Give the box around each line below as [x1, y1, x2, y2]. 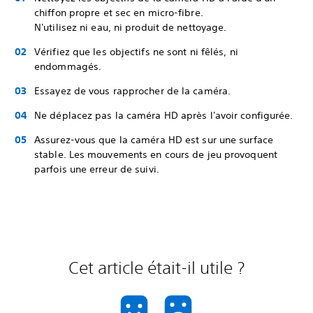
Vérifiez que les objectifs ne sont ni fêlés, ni [34, 45, 238, 58]
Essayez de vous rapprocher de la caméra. [34, 85, 234, 97]
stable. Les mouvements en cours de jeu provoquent [34, 148, 277, 161]
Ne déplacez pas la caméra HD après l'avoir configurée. [34, 109, 293, 122]
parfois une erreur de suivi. [34, 163, 159, 175]
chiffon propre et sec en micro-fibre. [34, 6, 203, 19]
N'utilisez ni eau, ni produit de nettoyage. [34, 21, 227, 34]
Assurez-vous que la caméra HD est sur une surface [34, 133, 273, 146]
